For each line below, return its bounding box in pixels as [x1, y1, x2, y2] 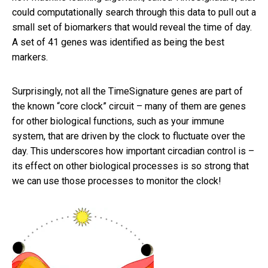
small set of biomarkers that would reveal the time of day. [12, 21, 252, 33]
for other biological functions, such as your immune [12, 115, 224, 127]
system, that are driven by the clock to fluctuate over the [12, 130, 245, 142]
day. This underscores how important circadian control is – [12, 145, 254, 157]
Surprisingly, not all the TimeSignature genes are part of [12, 85, 243, 97]
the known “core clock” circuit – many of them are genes [12, 100, 246, 112]
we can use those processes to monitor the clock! [12, 175, 221, 187]
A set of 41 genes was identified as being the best [12, 36, 224, 48]
